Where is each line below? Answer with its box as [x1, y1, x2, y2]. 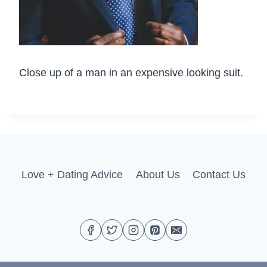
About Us [135, 169, 180, 181]
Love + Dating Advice [21, 169, 123, 181]
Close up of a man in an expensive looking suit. [19, 67, 243, 79]
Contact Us [193, 169, 246, 181]
